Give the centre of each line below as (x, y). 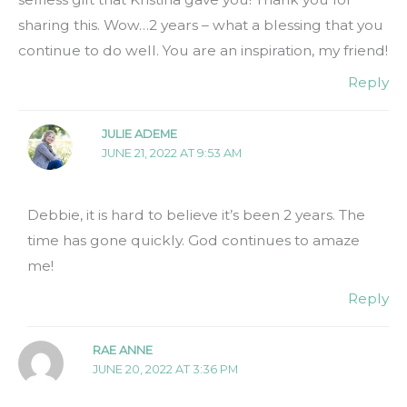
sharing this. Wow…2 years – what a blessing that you (201, 25)
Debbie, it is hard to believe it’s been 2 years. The (197, 215)
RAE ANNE (122, 351)
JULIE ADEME (140, 134)
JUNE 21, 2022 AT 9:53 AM (172, 154)
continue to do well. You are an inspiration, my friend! (203, 50)
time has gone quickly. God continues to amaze (194, 241)
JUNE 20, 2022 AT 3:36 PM (165, 370)
